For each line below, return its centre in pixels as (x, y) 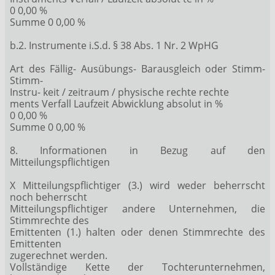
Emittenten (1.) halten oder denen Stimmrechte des (137, 232)
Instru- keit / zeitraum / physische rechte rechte (119, 92)
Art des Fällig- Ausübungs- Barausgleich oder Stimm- (137, 68)
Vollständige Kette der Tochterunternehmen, (137, 267)
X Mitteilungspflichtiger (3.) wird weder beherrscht (137, 185)
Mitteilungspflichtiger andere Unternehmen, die (137, 208)
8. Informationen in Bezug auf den (137, 150)
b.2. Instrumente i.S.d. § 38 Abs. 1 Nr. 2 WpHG (114, 45)
